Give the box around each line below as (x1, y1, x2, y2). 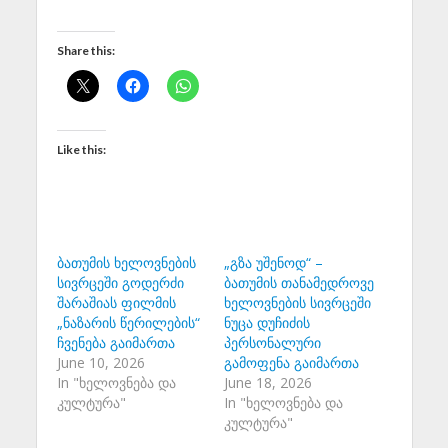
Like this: (56, 142, 106, 158)
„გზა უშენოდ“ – (224, 253, 323, 273)
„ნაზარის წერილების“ (56, 313, 200, 333)
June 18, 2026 (224, 373, 312, 393)
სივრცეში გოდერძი (56, 273, 184, 293)
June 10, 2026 (56, 353, 145, 373)
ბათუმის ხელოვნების (56, 253, 196, 273)
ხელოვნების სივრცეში (224, 293, 371, 313)
